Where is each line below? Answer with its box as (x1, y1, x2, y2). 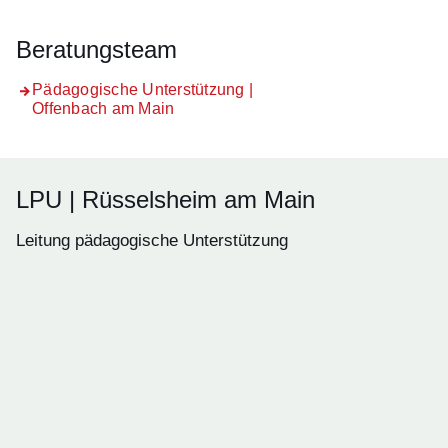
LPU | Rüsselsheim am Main (16, 186, 315, 213)
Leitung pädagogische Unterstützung (16, 231, 288, 250)
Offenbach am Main (32, 100, 175, 117)
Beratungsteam (16, 36, 177, 63)
